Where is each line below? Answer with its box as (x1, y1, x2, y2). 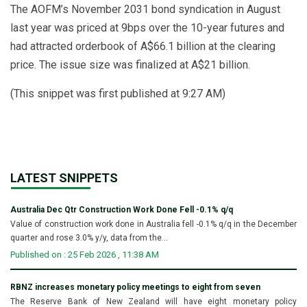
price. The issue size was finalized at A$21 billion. (10, 58, 250, 71)
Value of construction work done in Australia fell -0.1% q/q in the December (10, 219, 297, 229)
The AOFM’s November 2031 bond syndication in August (10, 2, 280, 16)
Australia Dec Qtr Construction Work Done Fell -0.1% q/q (10, 204, 233, 214)
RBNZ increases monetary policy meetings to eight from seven (10, 282, 260, 292)
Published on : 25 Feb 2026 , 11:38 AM (10, 249, 159, 260)
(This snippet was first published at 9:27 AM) (10, 86, 225, 100)
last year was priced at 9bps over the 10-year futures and (10, 21, 284, 34)
